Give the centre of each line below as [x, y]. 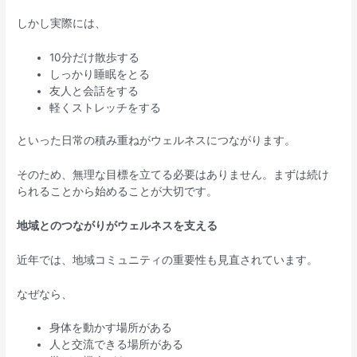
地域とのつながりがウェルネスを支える [118, 225]
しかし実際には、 [62, 23]
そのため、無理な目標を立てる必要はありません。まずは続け [173, 174]
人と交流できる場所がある [117, 345]
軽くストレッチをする [106, 107]
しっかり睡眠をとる [100, 74]
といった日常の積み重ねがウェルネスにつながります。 [157, 141]
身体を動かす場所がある [111, 328]
